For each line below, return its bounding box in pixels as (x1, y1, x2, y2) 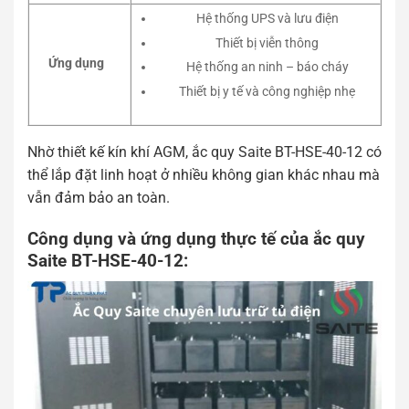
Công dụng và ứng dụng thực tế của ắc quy (27, 227, 365, 249)
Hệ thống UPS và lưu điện (195, 11, 339, 27)
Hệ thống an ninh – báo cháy (185, 59, 349, 76)
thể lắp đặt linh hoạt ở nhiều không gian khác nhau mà (27, 166, 380, 184)
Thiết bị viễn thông (215, 35, 320, 51)
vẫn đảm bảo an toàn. (27, 189, 170, 207)
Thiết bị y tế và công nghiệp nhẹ (179, 84, 356, 100)
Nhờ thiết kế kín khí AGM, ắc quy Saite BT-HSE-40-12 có (27, 143, 382, 162)
